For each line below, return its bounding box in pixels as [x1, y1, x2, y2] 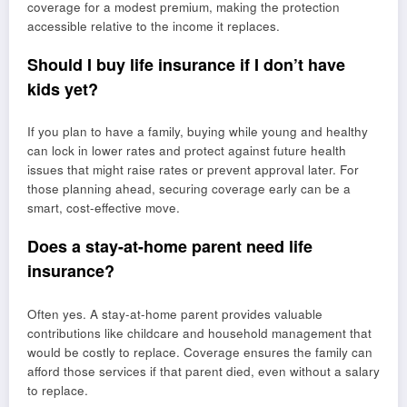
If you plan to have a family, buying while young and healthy [27, 123, 368, 141]
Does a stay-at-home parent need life [27, 234, 313, 259]
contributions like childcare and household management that [27, 323, 372, 342]
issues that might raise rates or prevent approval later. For [27, 161, 359, 179]
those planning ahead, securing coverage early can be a [27, 180, 351, 198]
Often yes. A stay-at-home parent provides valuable [27, 304, 323, 323]
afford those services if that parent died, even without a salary [27, 362, 380, 380]
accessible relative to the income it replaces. [27, 16, 280, 35]
